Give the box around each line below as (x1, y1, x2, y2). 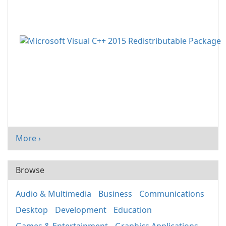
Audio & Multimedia (16, 188, 91, 200)
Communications (139, 188, 204, 200)
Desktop (16, 204, 48, 216)
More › (16, 133, 41, 144)
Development (55, 204, 106, 216)
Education (114, 204, 152, 216)
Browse (16, 164, 44, 176)
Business (98, 188, 132, 200)
